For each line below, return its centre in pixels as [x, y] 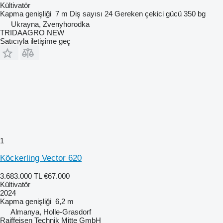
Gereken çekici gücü [148, 13]
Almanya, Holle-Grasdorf [51, 212]
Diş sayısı [86, 13]
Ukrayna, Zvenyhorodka [50, 24]
